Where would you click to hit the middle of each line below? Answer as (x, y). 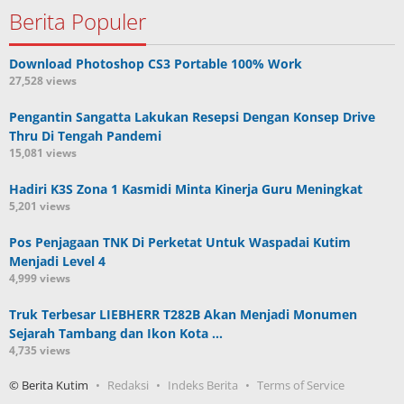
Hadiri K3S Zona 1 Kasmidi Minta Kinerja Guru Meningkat (186, 188)
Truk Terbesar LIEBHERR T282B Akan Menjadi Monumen (183, 314)
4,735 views (40, 350)
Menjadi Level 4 (57, 261)
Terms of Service (301, 385)
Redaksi (128, 385)
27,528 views (43, 80)
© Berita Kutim (49, 385)
